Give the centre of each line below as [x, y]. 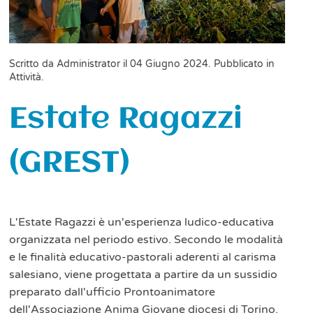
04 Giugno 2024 [169, 64]
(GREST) [70, 164]
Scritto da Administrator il [70, 64]
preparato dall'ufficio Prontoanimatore [112, 292]
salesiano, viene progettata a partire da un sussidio [144, 275]
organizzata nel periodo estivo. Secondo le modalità [146, 240]
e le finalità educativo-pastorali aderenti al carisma [143, 257]
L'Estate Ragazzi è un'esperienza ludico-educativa [142, 223]
